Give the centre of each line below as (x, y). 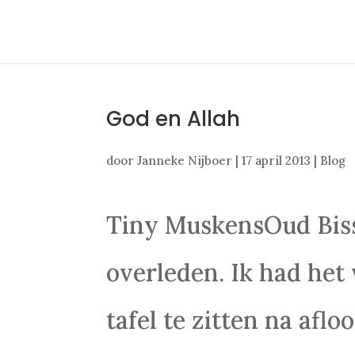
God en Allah (174, 119)
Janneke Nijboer (185, 160)
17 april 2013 (277, 160)
